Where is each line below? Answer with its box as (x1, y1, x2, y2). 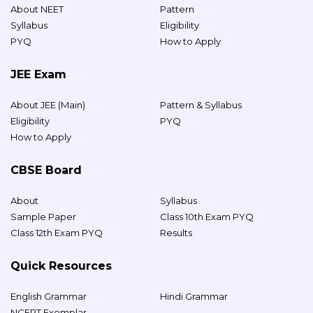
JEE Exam (10, 67, 66, 81)
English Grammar (10, 290, 87, 302)
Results (160, 226, 192, 238)
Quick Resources (10, 259, 112, 272)
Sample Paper (10, 210, 76, 222)
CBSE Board (10, 163, 82, 177)
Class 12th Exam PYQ (10, 226, 103, 238)
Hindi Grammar (160, 290, 228, 302)
